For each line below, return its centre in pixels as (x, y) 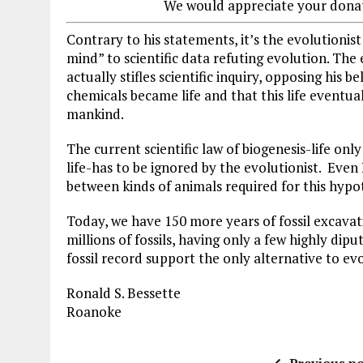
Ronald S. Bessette (124, 293)
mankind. (95, 114)
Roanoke (94, 312)
